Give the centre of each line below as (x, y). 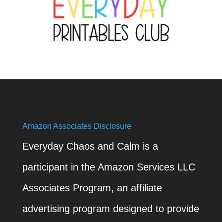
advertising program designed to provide (111, 208)
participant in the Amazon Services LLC (109, 167)
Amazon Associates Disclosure (77, 126)
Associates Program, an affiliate (92, 188)
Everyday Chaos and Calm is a (90, 146)
